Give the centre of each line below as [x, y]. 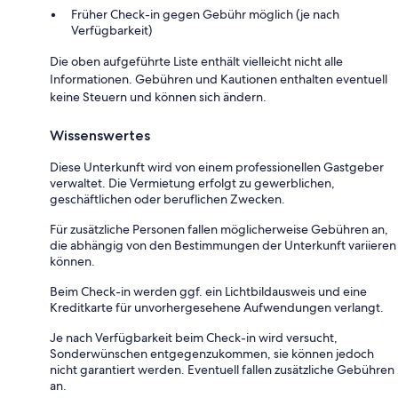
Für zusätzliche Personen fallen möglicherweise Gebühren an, [219, 230]
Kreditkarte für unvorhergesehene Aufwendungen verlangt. [217, 308]
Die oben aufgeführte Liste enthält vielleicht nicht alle [196, 62]
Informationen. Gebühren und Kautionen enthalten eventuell [219, 80]
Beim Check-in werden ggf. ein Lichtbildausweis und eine [208, 292]
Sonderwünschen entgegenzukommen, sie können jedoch [212, 354]
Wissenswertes [100, 136]
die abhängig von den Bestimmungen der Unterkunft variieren [223, 246]
